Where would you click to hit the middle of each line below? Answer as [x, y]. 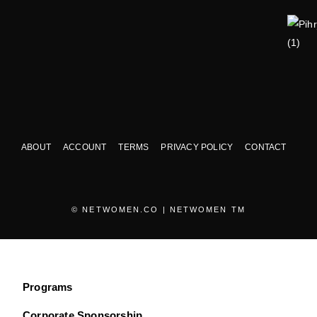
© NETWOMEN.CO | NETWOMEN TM [158, 209]
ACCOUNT [85, 147]
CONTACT [266, 147]
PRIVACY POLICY [197, 147]
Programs [48, 287]
